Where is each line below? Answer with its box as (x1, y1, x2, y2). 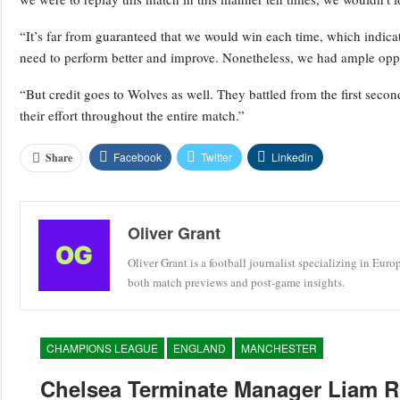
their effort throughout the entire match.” (20, 106, 245, 125)
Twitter (201, 149, 232, 165)
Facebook (113, 149, 162, 165)
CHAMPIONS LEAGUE (46, 340, 158, 356)
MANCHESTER (240, 340, 317, 356)
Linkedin (271, 149, 313, 165)
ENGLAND (172, 340, 226, 356)
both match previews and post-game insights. (128, 274, 345, 291)
